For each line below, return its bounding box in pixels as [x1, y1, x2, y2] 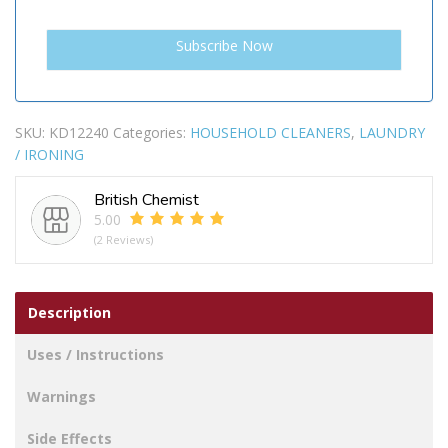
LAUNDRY [359, 122, 425, 142]
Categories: [113, 122, 190, 142]
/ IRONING [15, 144, 84, 164]
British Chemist [94, 188, 199, 211]
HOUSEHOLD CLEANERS [190, 122, 351, 142]
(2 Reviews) [94, 231, 153, 247]
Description [28, 302, 111, 322]
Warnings [27, 386, 96, 406]
